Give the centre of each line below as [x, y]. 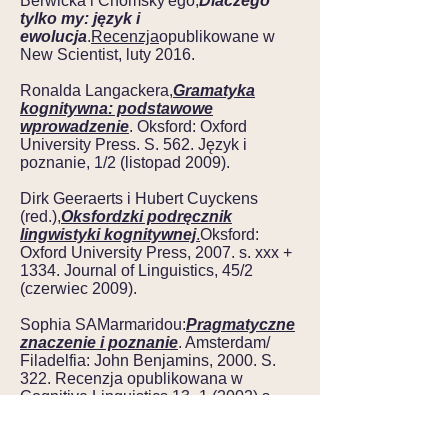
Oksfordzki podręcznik [146, 216]
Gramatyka [214, 90]
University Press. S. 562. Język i [133, 144]
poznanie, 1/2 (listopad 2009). [125, 162]
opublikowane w [217, 36]
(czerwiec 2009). [78, 288]
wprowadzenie [74, 126]
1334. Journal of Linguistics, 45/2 [136, 270]
